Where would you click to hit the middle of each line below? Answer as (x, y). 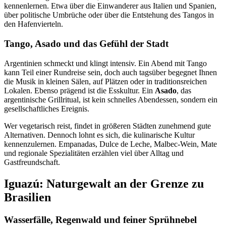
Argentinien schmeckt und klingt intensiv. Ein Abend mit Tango (105, 63)
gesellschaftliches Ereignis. (47, 108)
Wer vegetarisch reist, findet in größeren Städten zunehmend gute (107, 126)
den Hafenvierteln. (34, 24)
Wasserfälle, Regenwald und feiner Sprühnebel (100, 219)
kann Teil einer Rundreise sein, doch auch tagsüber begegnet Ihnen (110, 72)
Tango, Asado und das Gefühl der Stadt (86, 44)
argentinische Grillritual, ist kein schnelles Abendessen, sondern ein (111, 99)
